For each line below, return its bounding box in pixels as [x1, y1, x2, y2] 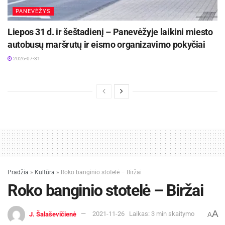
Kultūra [35, 168, 55, 176]
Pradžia [8, 168, 29, 176]
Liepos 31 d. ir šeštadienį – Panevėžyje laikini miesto [8, 26, 213, 37]
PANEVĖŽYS [16, 8, 51, 15]
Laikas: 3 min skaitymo [129, 210, 194, 218]
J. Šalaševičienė [29, 210, 76, 218]
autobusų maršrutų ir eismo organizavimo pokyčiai [8, 39, 205, 50]
